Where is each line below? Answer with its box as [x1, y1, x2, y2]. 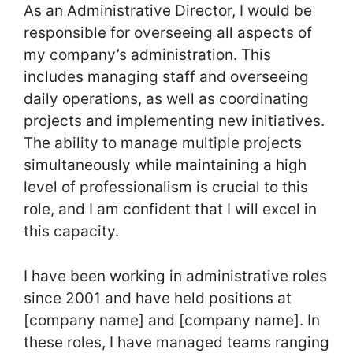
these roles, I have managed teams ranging [24, 333, 329, 351]
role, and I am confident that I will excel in [24, 200, 317, 219]
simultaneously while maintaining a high [24, 156, 307, 175]
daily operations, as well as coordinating [24, 90, 309, 109]
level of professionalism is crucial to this [24, 178, 308, 197]
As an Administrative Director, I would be [24, 2, 312, 20]
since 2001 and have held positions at [24, 288, 292, 307]
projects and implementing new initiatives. [24, 112, 325, 131]
